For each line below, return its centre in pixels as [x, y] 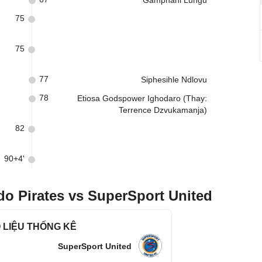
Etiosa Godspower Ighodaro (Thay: [142, 98]
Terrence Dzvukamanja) [163, 110]
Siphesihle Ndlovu [174, 80]
